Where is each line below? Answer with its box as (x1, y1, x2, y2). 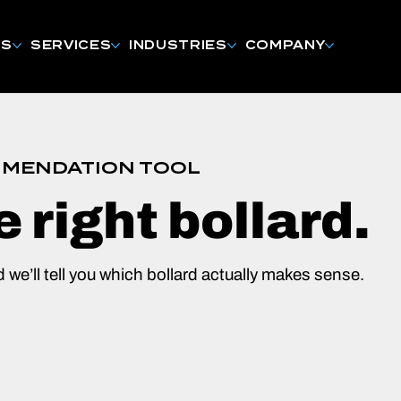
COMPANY (244, 38, 326, 52)
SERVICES (30, 38, 112, 52)
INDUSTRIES (129, 38, 227, 52)
